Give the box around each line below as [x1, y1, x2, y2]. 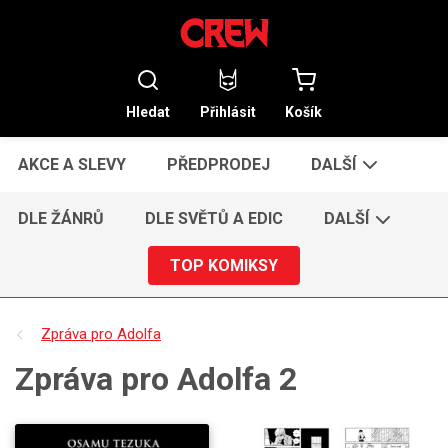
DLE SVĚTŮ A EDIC [145, 209, 284, 229]
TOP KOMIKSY [170, 255, 278, 275]
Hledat [125, 103, 170, 120]
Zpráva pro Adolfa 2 [15, 359, 297, 398]
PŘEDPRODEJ [167, 154, 271, 174]
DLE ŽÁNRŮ [18, 209, 105, 229]
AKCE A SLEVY [18, 154, 127, 174]
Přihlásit [199, 103, 256, 120]
